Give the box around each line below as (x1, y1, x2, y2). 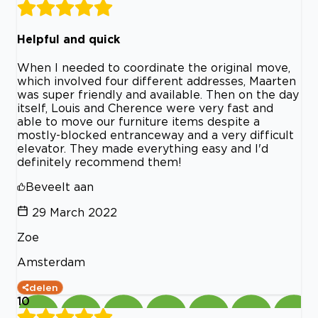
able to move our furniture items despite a (17, 115, 260, 128)
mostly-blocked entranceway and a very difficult (17, 128, 294, 142)
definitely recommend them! (17, 155, 182, 169)
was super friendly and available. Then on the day (17, 88, 299, 102)
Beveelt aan (26, 180, 94, 194)
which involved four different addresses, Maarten (17, 75, 296, 88)
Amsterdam (17, 256, 85, 269)
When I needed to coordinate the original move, (17, 61, 290, 75)
